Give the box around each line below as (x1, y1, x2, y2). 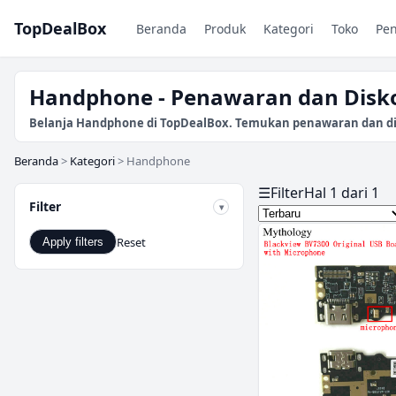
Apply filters (42, 235, 103, 248)
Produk (204, 19, 246, 37)
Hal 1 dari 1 (304, 183, 379, 202)
